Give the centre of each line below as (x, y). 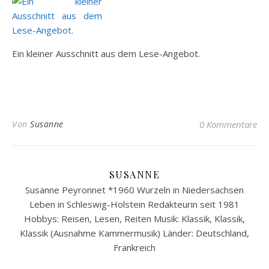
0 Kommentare (228, 124)
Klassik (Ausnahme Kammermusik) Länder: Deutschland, (134, 233)
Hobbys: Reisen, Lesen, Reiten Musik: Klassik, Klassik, (134, 219)
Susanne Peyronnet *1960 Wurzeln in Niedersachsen (134, 190)
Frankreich (134, 247)
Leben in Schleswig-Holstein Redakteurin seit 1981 (134, 204)
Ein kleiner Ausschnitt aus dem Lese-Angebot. (106, 53)
